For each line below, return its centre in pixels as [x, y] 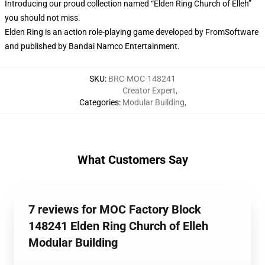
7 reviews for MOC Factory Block [115, 209]
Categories [99, 102]
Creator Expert [149, 91]
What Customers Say [132, 160]
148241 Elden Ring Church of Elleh [118, 226]
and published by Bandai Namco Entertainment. [94, 46]
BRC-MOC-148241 [142, 79]
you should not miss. [43, 18]
